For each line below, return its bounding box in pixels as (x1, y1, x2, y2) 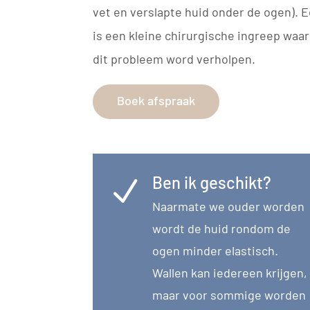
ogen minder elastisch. (152, 242, 278, 258)
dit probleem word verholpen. (93, 51, 259, 66)
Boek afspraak (117, 92, 196, 108)
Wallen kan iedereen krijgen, (152, 264, 307, 280)
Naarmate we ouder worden (152, 198, 304, 214)
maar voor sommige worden (152, 286, 306, 302)
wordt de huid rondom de (152, 220, 291, 236)
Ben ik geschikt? (152, 172, 271, 192)
